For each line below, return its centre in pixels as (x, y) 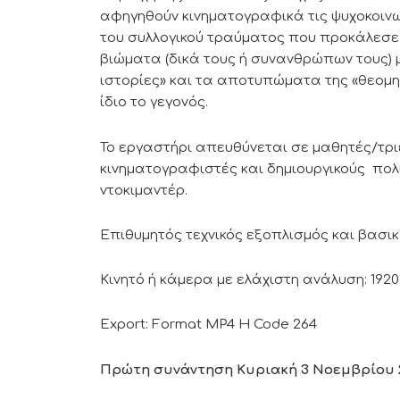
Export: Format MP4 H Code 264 (208, 325)
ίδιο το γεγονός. (154, 103)
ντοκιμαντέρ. (144, 190)
